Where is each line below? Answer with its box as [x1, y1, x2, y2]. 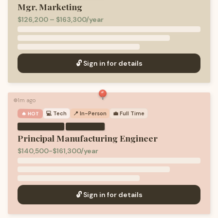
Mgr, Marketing [18, 1, 82, 12]
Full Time [120, 110, 145, 117]
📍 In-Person [73, 110, 107, 117]
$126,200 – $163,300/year [18, 15, 104, 24]
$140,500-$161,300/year [18, 146, 98, 155]
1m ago [18, 97, 36, 104]
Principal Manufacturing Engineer [18, 132, 158, 144]
